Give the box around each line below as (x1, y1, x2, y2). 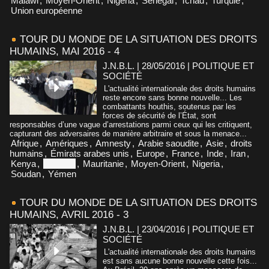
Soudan (11, 168, 41, 179)
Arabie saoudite (138, 138, 199, 148)
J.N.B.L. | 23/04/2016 (103, 223, 185, 234)
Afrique (11, 138, 38, 148)
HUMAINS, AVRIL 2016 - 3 (10, 208, 128, 220)
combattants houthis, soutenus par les (103, 101, 236, 111)
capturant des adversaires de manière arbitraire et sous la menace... (10, 128, 247, 138)
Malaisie (43, 158, 76, 169)
